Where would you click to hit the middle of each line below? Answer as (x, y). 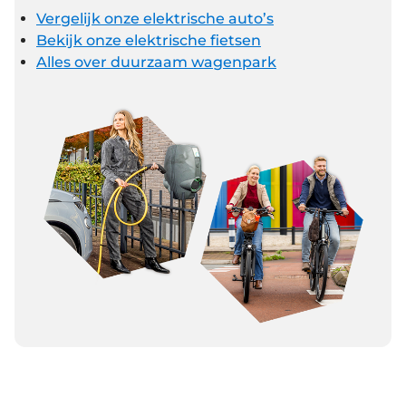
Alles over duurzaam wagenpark (156, 63)
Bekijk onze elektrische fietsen (149, 41)
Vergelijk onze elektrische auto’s (155, 19)
